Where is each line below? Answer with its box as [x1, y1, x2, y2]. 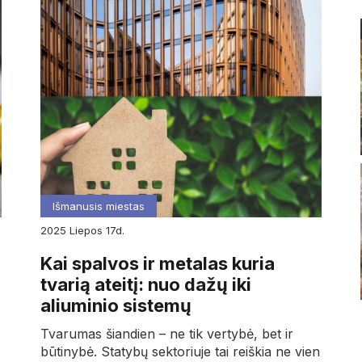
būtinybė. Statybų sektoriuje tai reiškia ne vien [40, 343, 320, 360]
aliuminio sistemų [40, 294, 192, 316]
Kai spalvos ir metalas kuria [40, 252, 275, 274]
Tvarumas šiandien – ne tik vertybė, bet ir [40, 325, 293, 342]
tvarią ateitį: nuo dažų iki [40, 273, 251, 295]
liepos [74, 223, 106, 237]
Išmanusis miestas [52, 199, 145, 213]
